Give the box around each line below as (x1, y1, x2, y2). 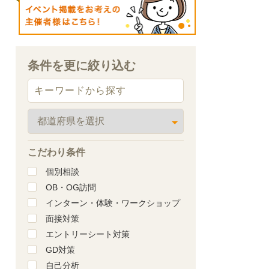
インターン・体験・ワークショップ (46, 198, 180, 208)
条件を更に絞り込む (28, 58, 136, 72)
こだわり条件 (28, 147, 85, 157)
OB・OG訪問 (46, 182, 96, 192)
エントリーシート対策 (46, 229, 130, 239)
